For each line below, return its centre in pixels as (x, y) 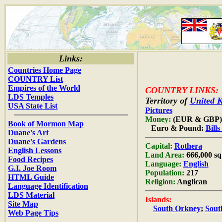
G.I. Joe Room (32, 168)
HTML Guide (31, 177)
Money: (158, 119)
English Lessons (35, 150)
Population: (165, 173)
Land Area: (165, 155)
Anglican (191, 182)
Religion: (160, 182)
